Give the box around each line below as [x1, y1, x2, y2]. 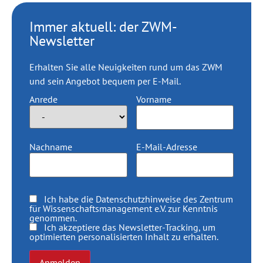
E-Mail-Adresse [136, 140, 197, 153]
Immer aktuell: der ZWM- [29, 18, 177, 36]
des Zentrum [181, 193, 233, 205]
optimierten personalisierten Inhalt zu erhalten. [29, 231, 218, 243]
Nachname [29, 140, 72, 153]
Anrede [29, 93, 58, 106]
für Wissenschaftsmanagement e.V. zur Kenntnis [29, 203, 218, 215]
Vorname [136, 93, 171, 106]
